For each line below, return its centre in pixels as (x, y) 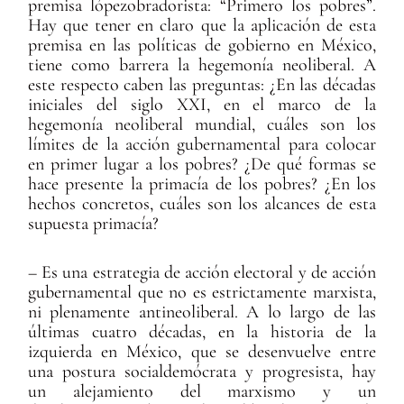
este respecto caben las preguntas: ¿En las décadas (202, 85)
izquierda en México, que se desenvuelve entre (202, 352)
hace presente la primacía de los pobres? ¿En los (202, 184)
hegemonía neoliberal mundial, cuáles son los (202, 125)
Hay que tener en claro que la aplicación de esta (202, 26)
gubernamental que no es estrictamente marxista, (202, 293)
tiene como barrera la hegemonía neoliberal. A (202, 65)
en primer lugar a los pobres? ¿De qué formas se (202, 165)
